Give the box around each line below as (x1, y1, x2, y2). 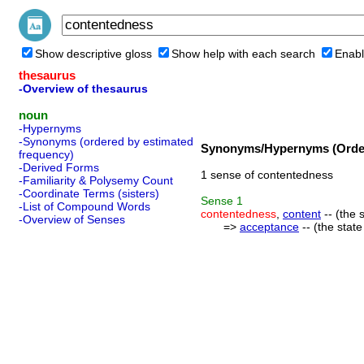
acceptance (240, 220, 299, 233)
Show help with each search (171, 47, 315, 60)
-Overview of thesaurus (19, 82, 148, 95)
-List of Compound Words (19, 200, 150, 213)
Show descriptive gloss (35, 47, 152, 60)
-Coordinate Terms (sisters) (19, 187, 159, 200)
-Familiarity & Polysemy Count (19, 174, 173, 187)
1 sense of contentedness (201, 168, 333, 181)
